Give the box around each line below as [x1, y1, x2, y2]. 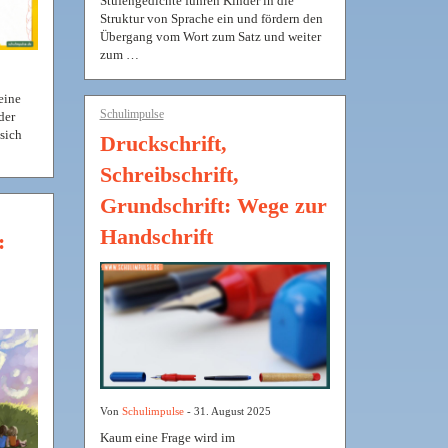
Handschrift [99, 224, 213, 250]
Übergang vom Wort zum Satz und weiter [99, 29, 321, 45]
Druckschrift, [99, 131, 227, 157]
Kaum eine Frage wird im [99, 429, 235, 445]
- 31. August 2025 [183, 404, 271, 417]
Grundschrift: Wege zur [99, 193, 327, 219]
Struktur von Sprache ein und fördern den [99, 11, 323, 27]
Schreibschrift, [99, 162, 239, 188]
